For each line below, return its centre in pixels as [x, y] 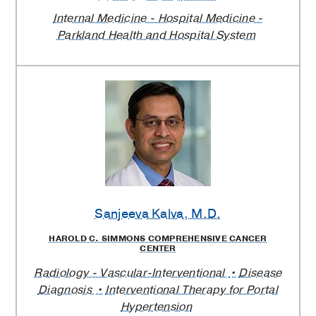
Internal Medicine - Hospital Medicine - [158, 19]
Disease [260, 273]
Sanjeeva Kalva [139, 214]
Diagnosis [66, 290]
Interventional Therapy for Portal [192, 290]
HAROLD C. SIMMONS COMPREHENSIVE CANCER [158, 239]
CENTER [158, 249]
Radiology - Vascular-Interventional [131, 273]
